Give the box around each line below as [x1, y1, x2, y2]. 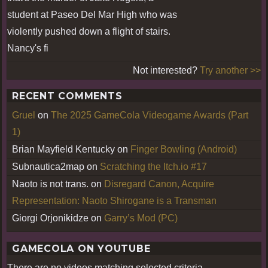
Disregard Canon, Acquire [104, 178, 214, 189]
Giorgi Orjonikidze [12, 212, 89, 223]
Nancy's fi [7, 42, 48, 53]
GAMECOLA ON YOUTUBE [12, 242, 151, 254]
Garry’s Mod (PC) [104, 212, 178, 223]
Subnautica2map [12, 161, 84, 172]
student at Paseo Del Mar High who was [7, 9, 177, 20]
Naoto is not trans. [12, 178, 89, 189]
